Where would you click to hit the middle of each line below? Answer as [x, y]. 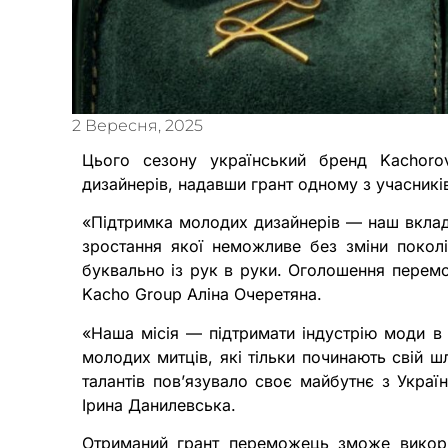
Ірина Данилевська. [159, 404]
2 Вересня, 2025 [137, 125]
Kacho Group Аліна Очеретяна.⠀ [208, 294]
